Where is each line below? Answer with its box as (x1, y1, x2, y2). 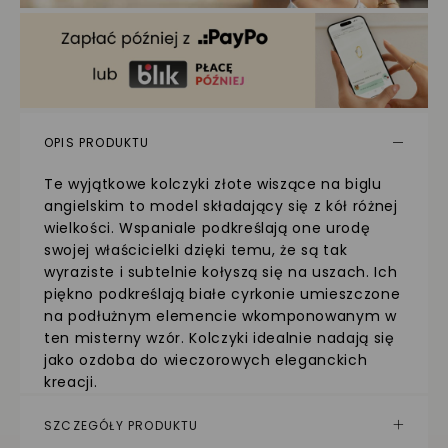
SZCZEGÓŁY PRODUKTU (44, 416, 199, 434)
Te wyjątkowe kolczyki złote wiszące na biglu (44, 174, 382, 194)
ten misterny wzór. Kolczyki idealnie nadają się (44, 328, 395, 348)
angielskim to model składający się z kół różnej (44, 196, 398, 216)
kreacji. (44, 372, 98, 392)
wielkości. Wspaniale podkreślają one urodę (44, 218, 371, 238)
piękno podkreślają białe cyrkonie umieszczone (44, 284, 401, 304)
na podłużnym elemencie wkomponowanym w (44, 306, 397, 326)
